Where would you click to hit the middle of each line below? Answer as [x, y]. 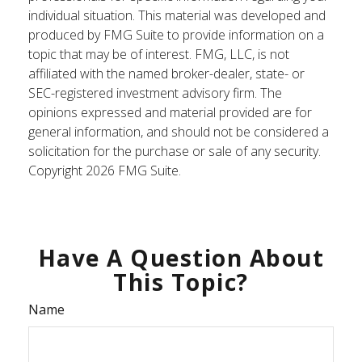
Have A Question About [181, 258]
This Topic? [181, 282]
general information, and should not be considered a [179, 132]
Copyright [57, 171]
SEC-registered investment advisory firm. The [155, 93]
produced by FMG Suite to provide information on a [176, 35]
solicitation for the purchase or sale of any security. [175, 152]
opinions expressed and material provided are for [170, 113]
